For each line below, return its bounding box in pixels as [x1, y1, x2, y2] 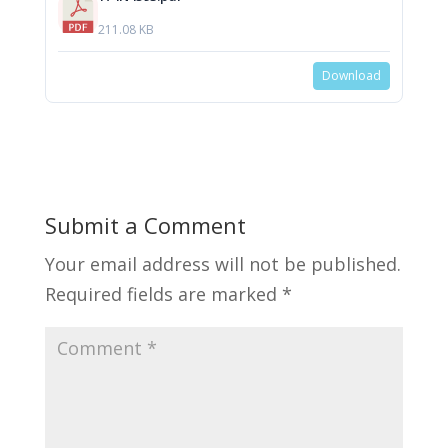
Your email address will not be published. [44, 252, 401, 277]
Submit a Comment [44, 210, 246, 241]
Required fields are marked [44, 282, 282, 307]
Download [322, 67, 382, 85]
